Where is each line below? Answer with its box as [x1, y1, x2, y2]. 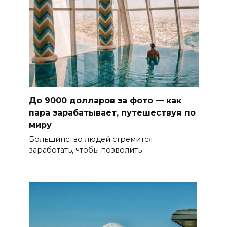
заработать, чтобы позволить [28, 145, 142, 155]
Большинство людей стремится [28, 135, 153, 144]
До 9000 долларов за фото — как [28, 96, 181, 106]
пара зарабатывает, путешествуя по [28, 108, 196, 118]
